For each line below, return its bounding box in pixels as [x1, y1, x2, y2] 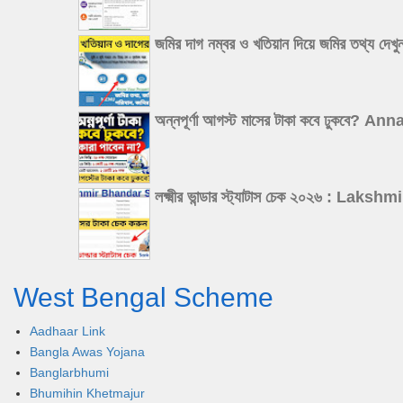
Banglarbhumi [29, 365, 109, 381]
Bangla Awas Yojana [29, 345, 145, 360]
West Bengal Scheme [13, 282, 273, 312]
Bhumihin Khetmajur [29, 386, 145, 401]
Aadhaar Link [29, 324, 105, 339]
